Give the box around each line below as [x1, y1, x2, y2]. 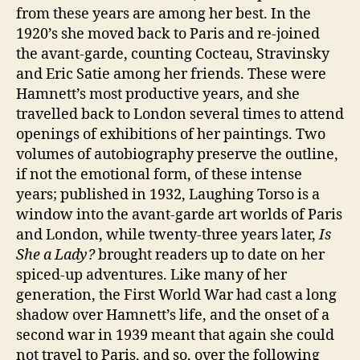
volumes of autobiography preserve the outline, [16, 145, 338, 164]
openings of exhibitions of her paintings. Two [16, 125, 325, 144]
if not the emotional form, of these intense [16, 165, 302, 184]
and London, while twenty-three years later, [16, 225, 319, 244]
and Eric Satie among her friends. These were [16, 64, 326, 84]
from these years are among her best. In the [16, 4, 311, 23]
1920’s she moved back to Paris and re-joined [16, 24, 320, 43]
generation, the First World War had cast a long [16, 285, 337, 305]
